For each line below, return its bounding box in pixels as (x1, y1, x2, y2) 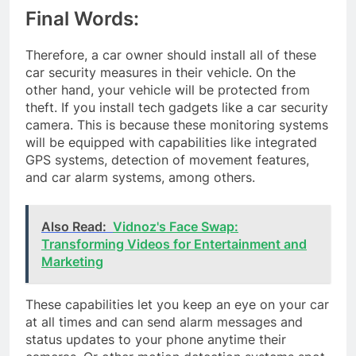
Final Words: (25, 6, 139, 30)
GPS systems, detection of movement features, (25, 151, 309, 168)
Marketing (41, 253, 103, 269)
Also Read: (41, 218, 106, 234)
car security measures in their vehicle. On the (25, 64, 296, 80)
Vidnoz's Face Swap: (113, 218, 238, 234)
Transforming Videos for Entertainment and (41, 235, 307, 252)
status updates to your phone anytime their (25, 331, 286, 347)
